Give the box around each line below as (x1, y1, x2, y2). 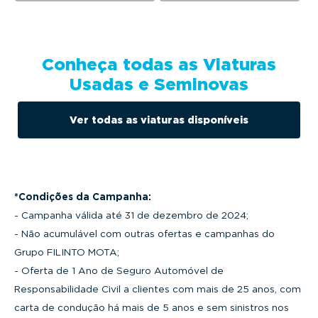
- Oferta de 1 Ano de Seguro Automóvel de (14, 264, 224, 276)
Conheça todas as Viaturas (42, 53, 276, 75)
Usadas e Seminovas (70, 73, 248, 94)
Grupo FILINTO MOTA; (14, 246, 119, 258)
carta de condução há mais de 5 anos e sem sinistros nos (14, 301, 289, 313)
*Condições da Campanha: (14, 190, 151, 202)
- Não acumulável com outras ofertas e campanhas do (14, 227, 275, 239)
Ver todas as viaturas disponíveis (70, 114, 248, 126)
